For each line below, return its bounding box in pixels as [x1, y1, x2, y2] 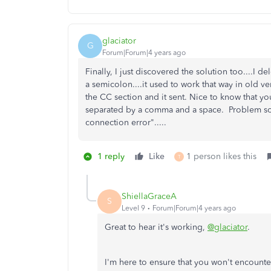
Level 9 [122, 203, 145, 212]
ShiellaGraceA [122, 191, 177, 201]
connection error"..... [85, 117, 166, 128]
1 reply [97, 151, 125, 162]
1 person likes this [186, 151, 256, 162]
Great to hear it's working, [105, 222, 207, 232]
